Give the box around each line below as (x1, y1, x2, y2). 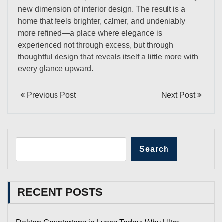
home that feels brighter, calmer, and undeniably (18, 16, 185, 25)
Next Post (161, 90, 197, 99)
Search (139, 144, 169, 153)
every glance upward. (18, 64, 93, 73)
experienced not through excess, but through (18, 40, 173, 49)
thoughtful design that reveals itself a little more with (18, 52, 198, 61)
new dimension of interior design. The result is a (18, 4, 185, 13)
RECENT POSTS (17, 185, 103, 198)
